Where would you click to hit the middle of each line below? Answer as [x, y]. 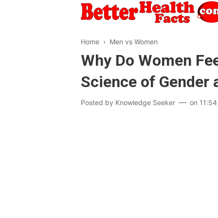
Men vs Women [134, 42]
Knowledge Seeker [145, 102]
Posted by [98, 102]
